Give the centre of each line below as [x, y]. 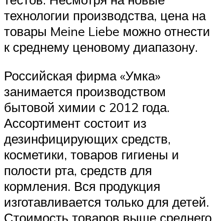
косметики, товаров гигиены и [92, 155]
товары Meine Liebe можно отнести [107, 31]
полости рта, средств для [78, 170]
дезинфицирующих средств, [87, 139]
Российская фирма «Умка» [82, 76]
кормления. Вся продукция [82, 186]
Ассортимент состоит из [75, 123]
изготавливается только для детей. [107, 202]
